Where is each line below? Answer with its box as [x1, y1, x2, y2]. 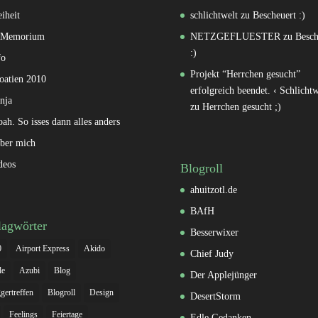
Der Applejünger [190, 270, 257, 281]
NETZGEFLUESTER [190, 31, 280, 43]
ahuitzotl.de [190, 185, 237, 196]
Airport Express [15, 243, 70, 254]
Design [89, 287, 114, 298]
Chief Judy [190, 248, 234, 260]
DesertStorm [190, 291, 241, 302]
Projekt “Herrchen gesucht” [190, 69, 300, 80]
